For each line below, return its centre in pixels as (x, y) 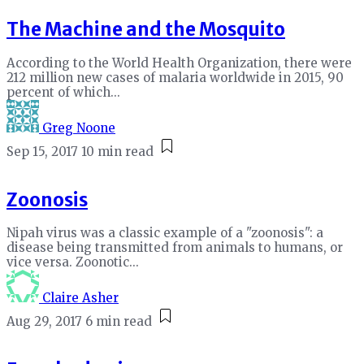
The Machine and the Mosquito (146, 30)
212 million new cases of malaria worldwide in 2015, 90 (175, 77)
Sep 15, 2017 (42, 151)
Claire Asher (80, 298)
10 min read (117, 151)
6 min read (119, 322)
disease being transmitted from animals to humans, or (175, 248)
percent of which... (63, 92)
